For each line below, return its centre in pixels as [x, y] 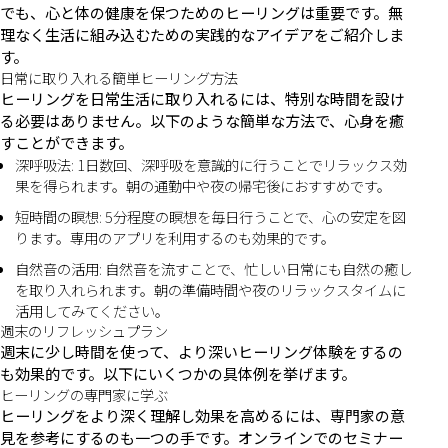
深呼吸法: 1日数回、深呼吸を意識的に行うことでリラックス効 [211, 165]
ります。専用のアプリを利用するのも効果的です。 [175, 238]
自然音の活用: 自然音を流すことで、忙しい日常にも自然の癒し [213, 269]
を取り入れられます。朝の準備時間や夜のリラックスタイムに [210, 290]
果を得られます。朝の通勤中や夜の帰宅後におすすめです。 [203, 186]
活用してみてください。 [92, 311]
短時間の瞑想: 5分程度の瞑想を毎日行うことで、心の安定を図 [210, 217]
